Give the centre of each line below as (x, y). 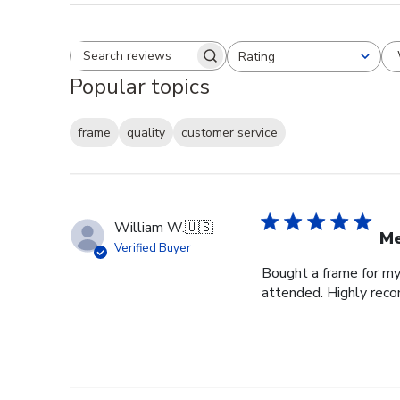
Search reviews (194, 64)
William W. (150, 228)
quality (146, 133)
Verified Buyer (153, 249)
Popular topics (140, 86)
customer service (229, 133)
